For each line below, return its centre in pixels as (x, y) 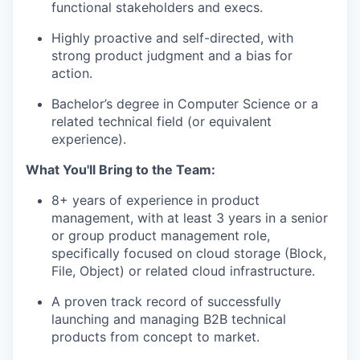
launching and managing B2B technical (169, 319)
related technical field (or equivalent (162, 121)
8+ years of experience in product (155, 200)
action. (72, 73)
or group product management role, (161, 235)
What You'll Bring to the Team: (121, 169)
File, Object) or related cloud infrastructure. (183, 270)
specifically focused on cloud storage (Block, (189, 253)
